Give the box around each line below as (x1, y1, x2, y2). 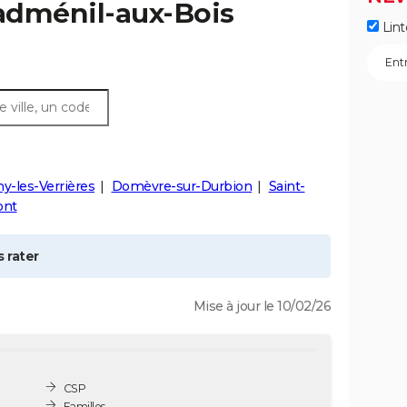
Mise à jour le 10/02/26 (193, 298, 331, 314)
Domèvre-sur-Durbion (111, 178, 252, 194)
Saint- (268, 178, 305, 194)
